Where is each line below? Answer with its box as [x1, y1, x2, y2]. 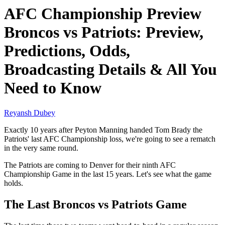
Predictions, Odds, [4, 42, 130, 60]
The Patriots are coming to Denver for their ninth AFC [4, 160, 176, 169]
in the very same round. [4, 143, 78, 152]
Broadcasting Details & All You [4, 60, 217, 79]
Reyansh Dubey [4, 108, 55, 117]
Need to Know [4, 79, 101, 97]
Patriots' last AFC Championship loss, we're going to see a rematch [4, 134, 215, 143]
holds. [4, 178, 23, 187]
